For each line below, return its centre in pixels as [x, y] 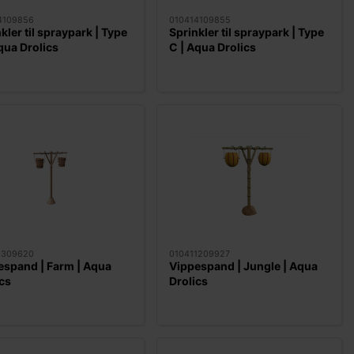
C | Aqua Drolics [213, 47]
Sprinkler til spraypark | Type [247, 32]
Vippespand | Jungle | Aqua [244, 265]
